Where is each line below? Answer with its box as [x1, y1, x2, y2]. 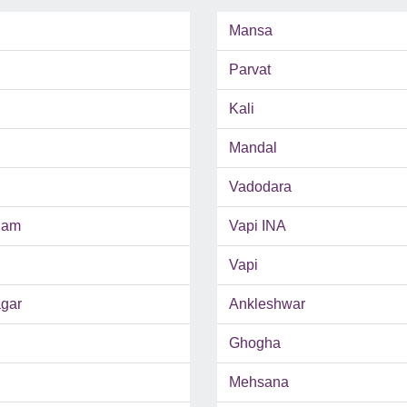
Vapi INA [229, 218, 286, 234]
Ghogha [229, 335, 281, 352]
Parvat [229, 62, 271, 78]
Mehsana [229, 374, 289, 391]
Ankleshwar [229, 296, 305, 313]
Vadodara [229, 179, 292, 195]
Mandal [229, 140, 277, 156]
